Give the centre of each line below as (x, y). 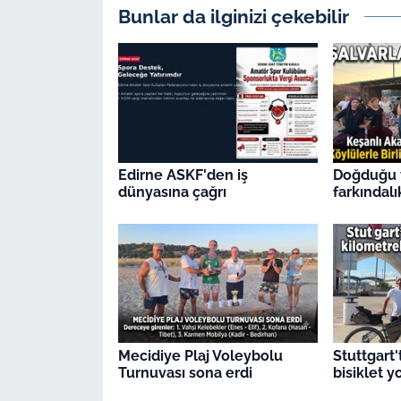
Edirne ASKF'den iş (183, 175)
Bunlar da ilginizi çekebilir (233, 16)
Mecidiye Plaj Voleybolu (200, 355)
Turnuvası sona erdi (185, 372)
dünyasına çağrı (172, 192)
